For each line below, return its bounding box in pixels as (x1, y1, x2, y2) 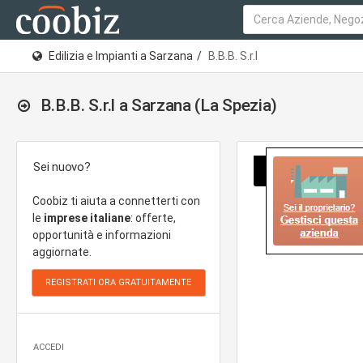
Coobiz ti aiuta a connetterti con (32, 194, 200, 207)
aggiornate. (32, 246, 92, 258)
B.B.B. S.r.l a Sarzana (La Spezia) (40, 96, 277, 115)
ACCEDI (33, 342, 64, 352)
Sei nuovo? (33, 160, 91, 174)
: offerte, (130, 211, 176, 224)
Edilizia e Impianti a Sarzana (49, 49, 193, 62)
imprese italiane (44, 211, 130, 224)
